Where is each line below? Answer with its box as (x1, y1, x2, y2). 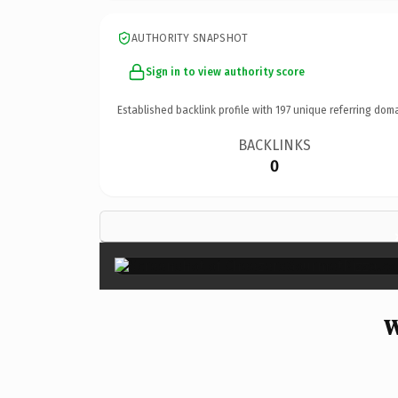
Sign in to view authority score (146, 65, 305, 78)
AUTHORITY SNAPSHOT (131, 31, 249, 44)
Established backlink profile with (117, 103, 275, 116)
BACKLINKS (238, 136, 312, 154)
